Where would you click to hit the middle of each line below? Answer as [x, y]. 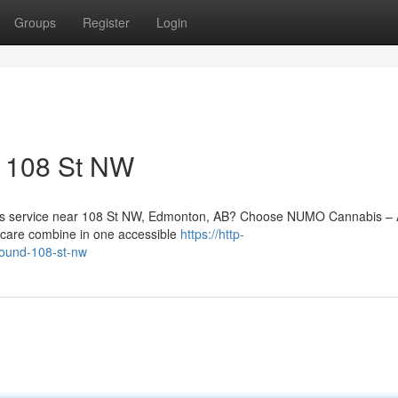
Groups [35, 22]
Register [106, 22]
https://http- [212, 234]
